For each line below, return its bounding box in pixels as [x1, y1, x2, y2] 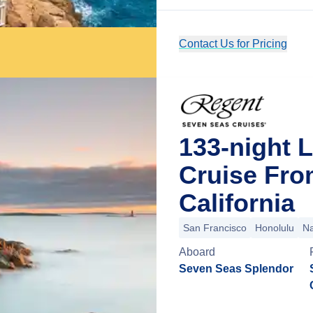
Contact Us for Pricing [179, 38, 287, 50]
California [179, 189, 295, 217]
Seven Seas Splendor [179, 263, 293, 275]
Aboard [179, 246, 215, 258]
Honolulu [255, 222, 294, 233]
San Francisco [183, 222, 247, 233]
